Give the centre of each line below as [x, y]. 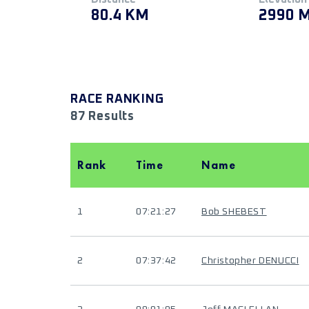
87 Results [102, 117]
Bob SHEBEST [234, 212]
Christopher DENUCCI [250, 261]
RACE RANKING [117, 99]
